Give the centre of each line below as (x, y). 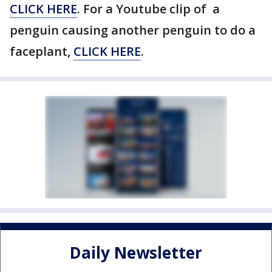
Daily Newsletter (136, 253)
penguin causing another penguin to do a (133, 30)
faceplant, (42, 51)
